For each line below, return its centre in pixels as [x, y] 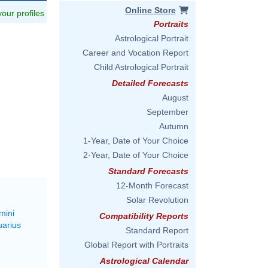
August [175, 98]
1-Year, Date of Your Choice [136, 141]
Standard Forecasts [148, 171]
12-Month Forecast [152, 185]
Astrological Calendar [144, 261]
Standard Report [157, 230]
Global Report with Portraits [136, 245]
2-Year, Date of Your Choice [136, 155]
